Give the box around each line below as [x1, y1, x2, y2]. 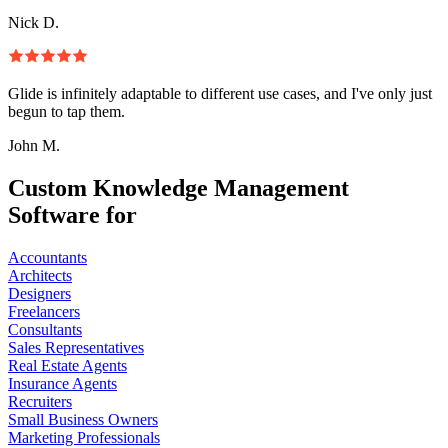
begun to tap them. [8, 102, 125, 120]
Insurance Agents [8, 374, 117, 392]
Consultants [8, 320, 82, 338]
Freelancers [8, 302, 80, 320]
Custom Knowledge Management [8, 174, 349, 201]
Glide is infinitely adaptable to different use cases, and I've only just [8, 84, 432, 102]
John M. [8, 136, 60, 154]
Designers [8, 284, 71, 302]
